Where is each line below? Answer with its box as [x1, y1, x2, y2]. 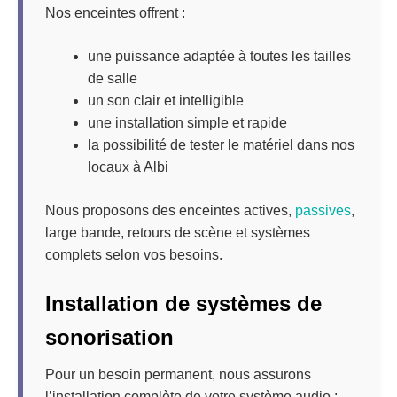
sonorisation [45, 324, 174, 349]
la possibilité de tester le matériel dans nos [88, 136, 354, 152]
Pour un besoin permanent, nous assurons [45, 366, 311, 382]
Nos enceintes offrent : [45, 4, 185, 20]
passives [295, 202, 351, 218]
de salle [88, 70, 137, 86]
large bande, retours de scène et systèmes [45, 224, 310, 240]
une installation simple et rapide [88, 114, 287, 130]
